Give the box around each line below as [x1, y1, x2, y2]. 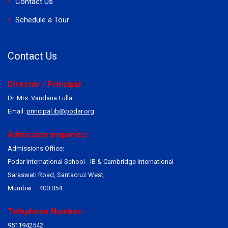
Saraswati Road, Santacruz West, [8, 170, 105, 179]
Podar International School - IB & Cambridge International [8, 157, 174, 165]
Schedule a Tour [15, 15, 69, 24]
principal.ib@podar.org [26, 107, 94, 115]
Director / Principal [8, 79, 81, 89]
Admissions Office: [8, 144, 64, 152]
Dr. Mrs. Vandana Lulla [8, 94, 72, 102]
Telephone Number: [8, 206, 83, 216]
